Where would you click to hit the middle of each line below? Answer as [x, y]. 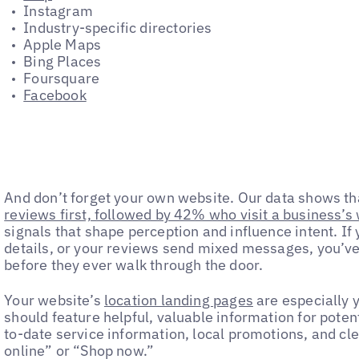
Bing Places [63, 61]
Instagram [58, 11]
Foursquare [62, 78]
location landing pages [178, 301]
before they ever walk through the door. [134, 264]
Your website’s [54, 301]
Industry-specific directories [118, 28]
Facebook [55, 95]
